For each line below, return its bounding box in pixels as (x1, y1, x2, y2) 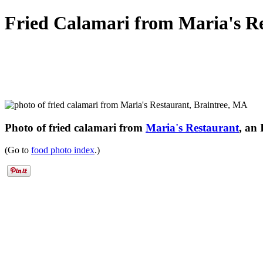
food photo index (31, 145, 95, 156)
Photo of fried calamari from (5, 121, 146, 134)
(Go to (5, 145, 31, 156)
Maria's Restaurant (146, 121, 239, 134)
